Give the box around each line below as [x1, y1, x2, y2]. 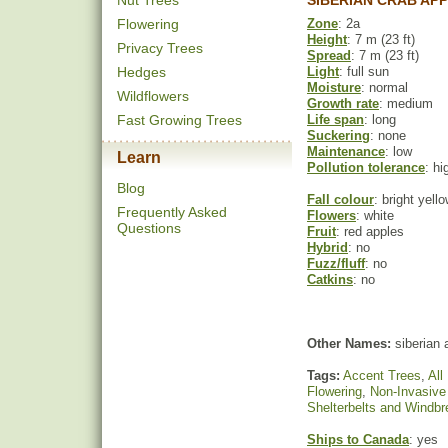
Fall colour [307, 192, 374, 207]
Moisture [307, 80, 361, 95]
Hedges [117, 64, 166, 80]
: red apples [336, 224, 404, 239]
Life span [307, 112, 364, 127]
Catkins [307, 272, 353, 287]
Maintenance [307, 144, 385, 159]
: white [356, 208, 394, 223]
